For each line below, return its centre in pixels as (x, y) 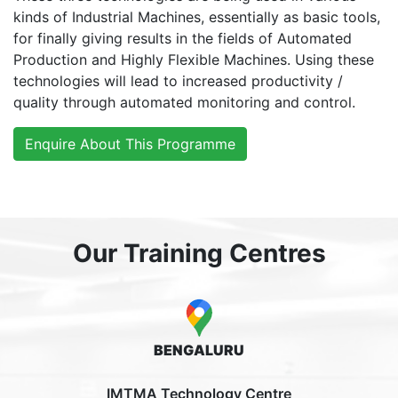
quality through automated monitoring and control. (184, 103)
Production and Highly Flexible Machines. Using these (194, 60)
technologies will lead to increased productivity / (178, 81)
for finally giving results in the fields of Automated (183, 39)
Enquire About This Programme (130, 144)
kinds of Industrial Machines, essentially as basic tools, (197, 17)
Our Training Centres (199, 254)
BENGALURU (199, 350)
